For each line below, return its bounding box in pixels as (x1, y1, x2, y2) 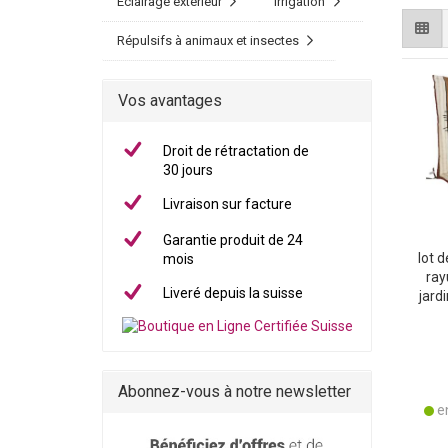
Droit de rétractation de (163, 143, 310, 159)
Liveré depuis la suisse (163, 285, 304, 302)
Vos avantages (118, 91, 222, 110)
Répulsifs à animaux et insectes (117, 33, 299, 48)
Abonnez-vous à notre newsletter (118, 381, 351, 401)
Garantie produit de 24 (163, 232, 304, 249)
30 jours (163, 162, 214, 178)
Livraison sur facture (163, 196, 293, 212)
